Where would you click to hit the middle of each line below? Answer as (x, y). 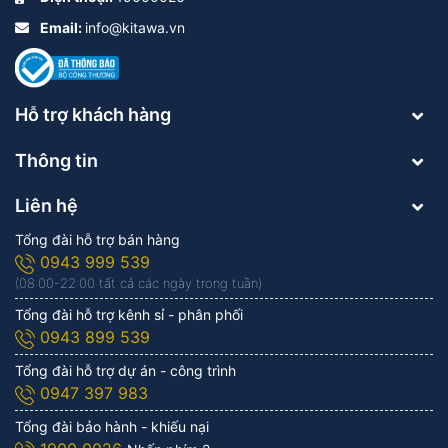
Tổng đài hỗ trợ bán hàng (97, 240)
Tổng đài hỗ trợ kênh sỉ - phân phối (129, 315)
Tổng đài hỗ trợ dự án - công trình (125, 371)
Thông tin (56, 160)
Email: (62, 27)
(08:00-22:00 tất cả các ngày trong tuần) (138, 283)
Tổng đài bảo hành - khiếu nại (112, 427)
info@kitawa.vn (135, 27)
